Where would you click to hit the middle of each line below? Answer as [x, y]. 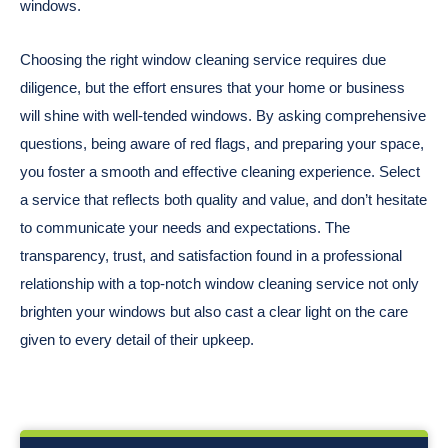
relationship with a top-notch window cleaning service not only [219, 283]
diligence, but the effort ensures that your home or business [212, 87]
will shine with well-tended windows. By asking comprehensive [223, 115]
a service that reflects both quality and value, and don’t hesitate [223, 199]
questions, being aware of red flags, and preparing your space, [222, 143]
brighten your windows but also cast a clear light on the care [214, 311]
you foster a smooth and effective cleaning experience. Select [220, 171]
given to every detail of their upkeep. [137, 339]
